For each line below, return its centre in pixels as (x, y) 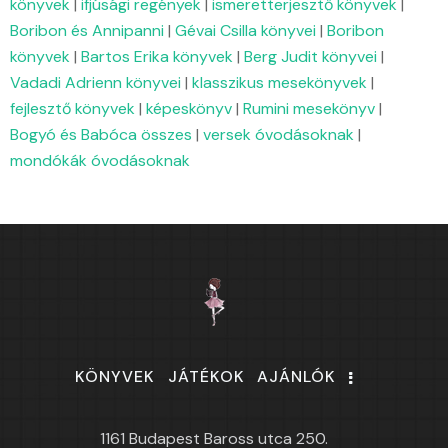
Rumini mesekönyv (309, 109)
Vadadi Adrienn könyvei (95, 83)
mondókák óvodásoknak (100, 161)
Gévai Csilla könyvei (245, 31)
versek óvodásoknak (278, 135)
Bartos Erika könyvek (157, 57)
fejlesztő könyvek (72, 109)
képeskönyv (189, 109)
